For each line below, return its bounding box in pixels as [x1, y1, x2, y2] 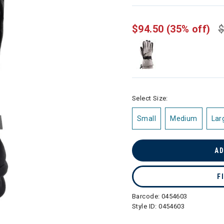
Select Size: [132, 94, 168, 102]
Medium [170, 114, 197, 122]
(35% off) [166, 23, 210, 35]
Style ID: [132, 202, 159, 210]
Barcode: [132, 192, 161, 200]
